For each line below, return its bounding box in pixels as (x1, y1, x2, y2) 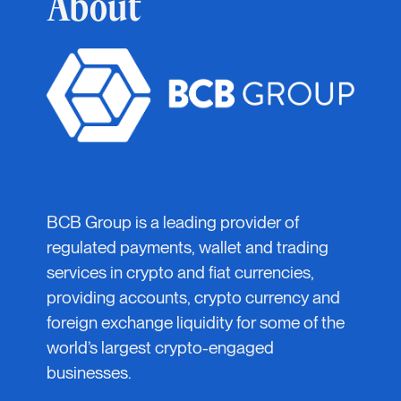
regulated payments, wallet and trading (47, 236, 329, 258)
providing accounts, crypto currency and (47, 286, 341, 308)
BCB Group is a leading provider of (47, 211, 300, 233)
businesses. (47, 362, 132, 383)
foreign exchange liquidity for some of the (47, 311, 346, 333)
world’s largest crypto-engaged (47, 337, 275, 358)
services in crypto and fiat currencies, (47, 261, 315, 283)
